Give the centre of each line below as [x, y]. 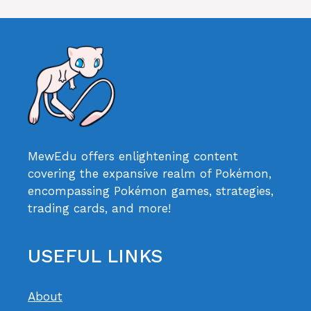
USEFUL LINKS [95, 256]
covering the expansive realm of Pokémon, [150, 173]
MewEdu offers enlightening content [133, 156]
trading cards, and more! [99, 208]
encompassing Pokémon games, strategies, [151, 191]
